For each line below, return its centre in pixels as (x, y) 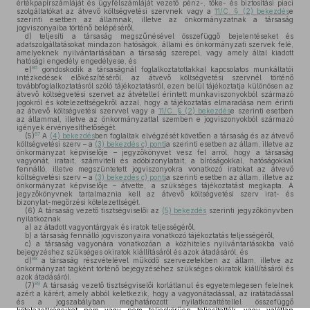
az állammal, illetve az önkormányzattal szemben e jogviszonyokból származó (155, 119)
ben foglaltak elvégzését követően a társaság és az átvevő (194, 136)
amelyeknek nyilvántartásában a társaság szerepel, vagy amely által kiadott (155, 53)
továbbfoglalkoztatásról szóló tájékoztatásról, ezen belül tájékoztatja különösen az (155, 86)
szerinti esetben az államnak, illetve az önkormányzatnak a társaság (155, 19)
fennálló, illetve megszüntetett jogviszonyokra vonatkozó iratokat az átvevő (155, 169)
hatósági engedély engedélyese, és (76, 61)
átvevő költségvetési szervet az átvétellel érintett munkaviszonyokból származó (155, 94)
